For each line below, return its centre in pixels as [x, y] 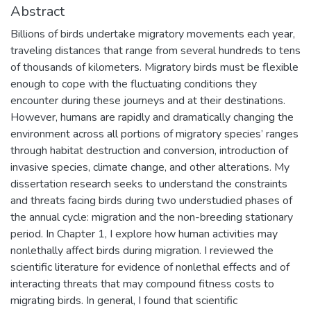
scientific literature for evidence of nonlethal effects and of [150, 267]
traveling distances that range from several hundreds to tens [155, 50]
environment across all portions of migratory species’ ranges [154, 134]
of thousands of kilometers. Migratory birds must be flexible [154, 67]
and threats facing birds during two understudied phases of [151, 200]
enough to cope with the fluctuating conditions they [134, 84]
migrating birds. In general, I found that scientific [124, 300]
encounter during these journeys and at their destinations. [148, 100]
